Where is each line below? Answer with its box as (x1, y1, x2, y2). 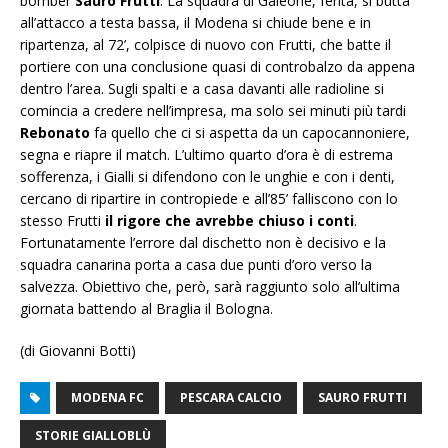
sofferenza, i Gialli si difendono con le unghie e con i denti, (20, 167, 395, 187)
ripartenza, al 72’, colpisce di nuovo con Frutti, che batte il (20, 35, 391, 55)
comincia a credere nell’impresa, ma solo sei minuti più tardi (20, 101, 406, 121)
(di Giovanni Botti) (20, 341, 136, 361)
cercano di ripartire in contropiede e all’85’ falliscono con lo (20, 189, 398, 209)
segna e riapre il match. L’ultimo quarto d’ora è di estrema (20, 145, 393, 165)
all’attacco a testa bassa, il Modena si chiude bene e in (20, 13, 371, 33)
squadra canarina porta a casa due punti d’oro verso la (20, 255, 372, 275)
